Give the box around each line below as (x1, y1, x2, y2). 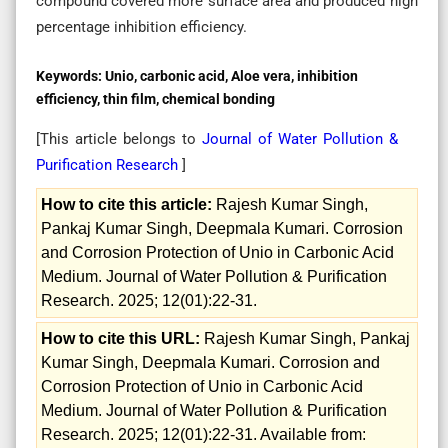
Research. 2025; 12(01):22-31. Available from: (41, 425, 366, 443)
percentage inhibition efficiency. (36, 17, 247, 36)
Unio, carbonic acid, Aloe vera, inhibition (105, 67, 358, 84)
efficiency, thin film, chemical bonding (36, 90, 275, 107)
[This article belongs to (36, 129, 202, 148)
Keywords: (36, 67, 105, 84)
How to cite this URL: (41, 329, 200, 347)
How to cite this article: (41, 195, 212, 213)
